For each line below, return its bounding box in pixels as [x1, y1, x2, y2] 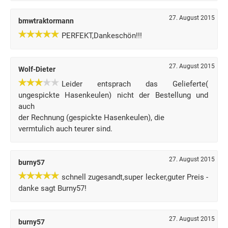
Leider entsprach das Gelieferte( [62, 79, 209, 89]
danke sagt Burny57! [18, 184, 87, 193]
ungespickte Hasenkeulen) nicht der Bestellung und [18, 91, 209, 100]
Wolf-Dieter [18, 65, 55, 73]
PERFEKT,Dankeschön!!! [62, 31, 142, 40]
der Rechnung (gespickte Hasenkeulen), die [18, 113, 164, 122]
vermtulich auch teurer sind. [18, 124, 112, 133]
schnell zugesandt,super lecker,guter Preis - [62, 173, 209, 182]
